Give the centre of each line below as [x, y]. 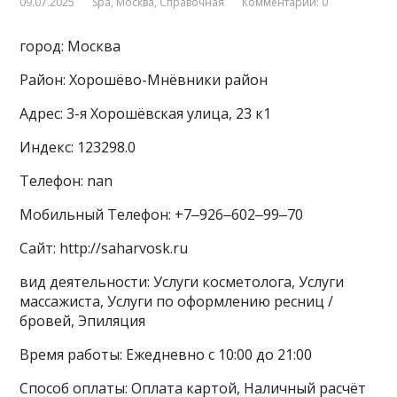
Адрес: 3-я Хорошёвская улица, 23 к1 [146, 114]
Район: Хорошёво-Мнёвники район [144, 80]
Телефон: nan [66, 181]
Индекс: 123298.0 [78, 148]
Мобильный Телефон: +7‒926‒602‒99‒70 [162, 215]
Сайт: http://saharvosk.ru [104, 249]
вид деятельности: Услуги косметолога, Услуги [182, 282]
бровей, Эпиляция [83, 321]
